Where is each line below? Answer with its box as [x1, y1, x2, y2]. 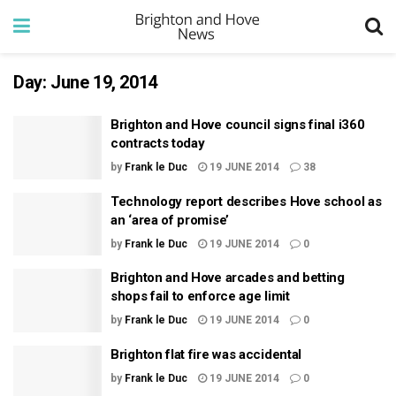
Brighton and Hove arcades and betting [110, 270, 345, 286]
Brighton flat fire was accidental [110, 346, 302, 362]
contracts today [110, 135, 205, 151]
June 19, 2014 [50, 72, 157, 93]
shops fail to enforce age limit [110, 288, 290, 304]
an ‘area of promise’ [110, 211, 229, 228]
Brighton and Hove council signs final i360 [110, 117, 365, 133]
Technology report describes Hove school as [110, 193, 382, 209]
